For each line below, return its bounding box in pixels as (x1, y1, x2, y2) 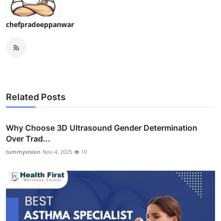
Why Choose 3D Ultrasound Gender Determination (6, 123, 197, 133)
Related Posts (6, 92, 66, 103)
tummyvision (6, 148, 40, 156)
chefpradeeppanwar (6, 20, 74, 30)
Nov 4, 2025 (42, 148, 72, 156)
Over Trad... (6, 134, 50, 144)
